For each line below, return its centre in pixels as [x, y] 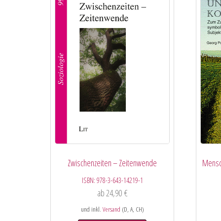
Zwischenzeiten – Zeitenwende [112, 163]
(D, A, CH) [132, 209]
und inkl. [92, 209]
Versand [111, 209]
